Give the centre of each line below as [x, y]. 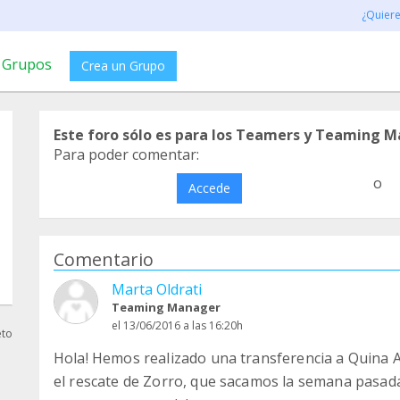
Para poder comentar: [126, 154]
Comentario [104, 259]
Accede [209, 188]
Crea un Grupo [123, 66]
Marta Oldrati [157, 289]
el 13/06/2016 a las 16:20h [177, 325]
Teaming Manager [166, 307]
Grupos [27, 64]
